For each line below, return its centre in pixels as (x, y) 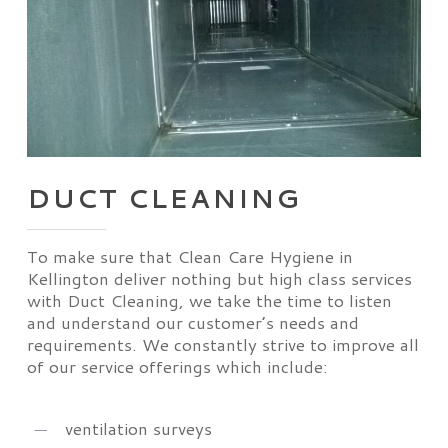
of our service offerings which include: (177, 366)
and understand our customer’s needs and (192, 322)
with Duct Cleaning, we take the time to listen (209, 300)
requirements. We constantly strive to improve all (222, 344)
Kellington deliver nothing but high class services (219, 278)
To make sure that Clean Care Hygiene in (189, 256)
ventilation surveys (138, 428)
